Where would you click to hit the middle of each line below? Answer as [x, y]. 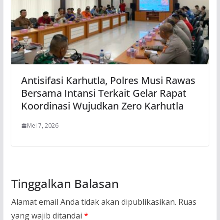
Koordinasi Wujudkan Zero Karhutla [103, 106]
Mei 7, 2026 [42, 126]
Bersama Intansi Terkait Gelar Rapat [104, 93]
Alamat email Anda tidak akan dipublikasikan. [94, 202]
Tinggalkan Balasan [65, 184]
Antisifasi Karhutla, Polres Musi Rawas [108, 81]
